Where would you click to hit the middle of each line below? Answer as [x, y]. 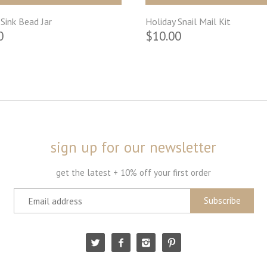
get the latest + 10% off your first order [133, 172]
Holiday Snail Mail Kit [188, 22]
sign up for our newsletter [133, 147]
